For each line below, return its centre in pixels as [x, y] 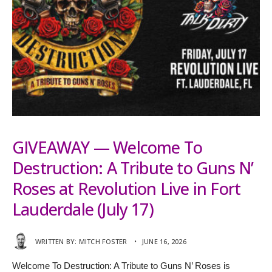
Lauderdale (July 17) [83, 209]
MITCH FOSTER [103, 242]
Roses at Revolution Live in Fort [127, 189]
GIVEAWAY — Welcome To [107, 148]
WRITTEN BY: [57, 242]
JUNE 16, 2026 [164, 242]
